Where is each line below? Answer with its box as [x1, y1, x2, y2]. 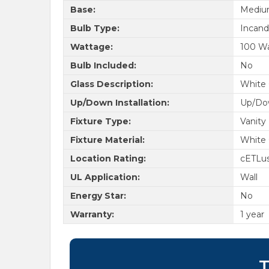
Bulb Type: [70, 22, 119, 34]
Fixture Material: [70, 134, 145, 145]
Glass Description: [70, 78, 153, 89]
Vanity [240, 115, 266, 127]
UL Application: [70, 171, 140, 183]
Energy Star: [70, 190, 126, 201]
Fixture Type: [70, 115, 131, 127]
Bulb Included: [70, 59, 136, 71]
